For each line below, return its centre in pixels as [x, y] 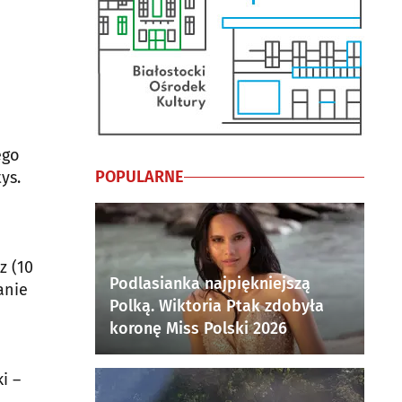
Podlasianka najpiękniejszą [210, 284]
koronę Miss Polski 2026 [198, 328]
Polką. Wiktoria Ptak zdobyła [217, 306]
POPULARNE [140, 177]
